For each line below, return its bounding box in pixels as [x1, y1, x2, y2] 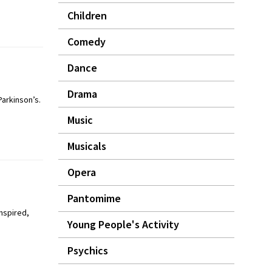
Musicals [67, 139, 106, 153]
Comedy [67, 35, 106, 49]
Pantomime [67, 191, 121, 205]
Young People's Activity [67, 217, 179, 231]
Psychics [67, 243, 108, 257]
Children [67, 8, 107, 22]
